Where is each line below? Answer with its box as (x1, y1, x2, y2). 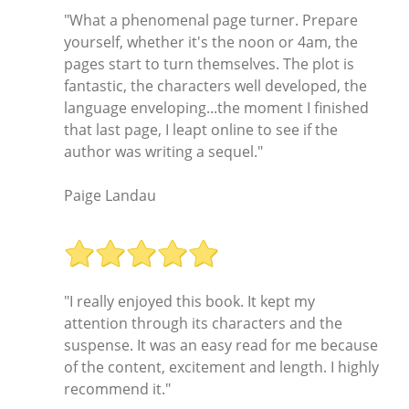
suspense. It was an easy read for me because (64, 334, 378, 355)
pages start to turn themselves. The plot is (64, 54, 354, 75)
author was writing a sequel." (64, 142, 263, 163)
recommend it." (64, 378, 171, 399)
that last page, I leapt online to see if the (64, 120, 338, 141)
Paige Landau (64, 185, 156, 206)
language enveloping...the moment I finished (64, 98, 369, 119)
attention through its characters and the (64, 312, 342, 333)
